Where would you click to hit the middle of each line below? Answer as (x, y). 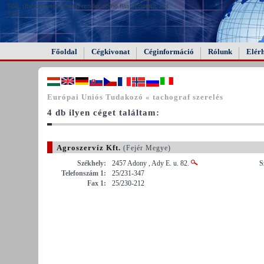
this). (15, 13)
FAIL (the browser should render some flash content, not (88, 6)
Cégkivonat (110, 52)
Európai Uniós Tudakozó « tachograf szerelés (135, 97)
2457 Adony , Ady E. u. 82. (151, 163)
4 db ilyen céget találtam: (103, 112)
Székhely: (92, 163)
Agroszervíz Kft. (89, 147)
